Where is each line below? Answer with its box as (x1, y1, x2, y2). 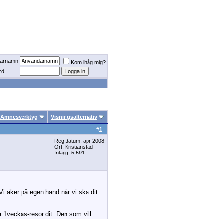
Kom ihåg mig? (71, 59, 106, 65)
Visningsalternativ (51, 114, 97, 120)
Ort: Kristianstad (54, 144, 93, 150)
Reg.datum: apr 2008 (54, 138, 104, 144)
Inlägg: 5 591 (54, 150, 85, 155)
